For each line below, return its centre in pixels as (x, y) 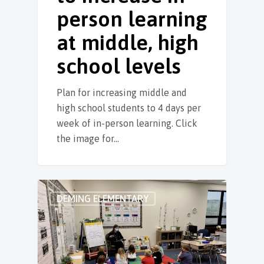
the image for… (88, 139)
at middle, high (128, 43)
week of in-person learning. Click (127, 123)
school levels (119, 66)
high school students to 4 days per (129, 108)
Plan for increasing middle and (122, 93)
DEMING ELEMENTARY (103, 199)
